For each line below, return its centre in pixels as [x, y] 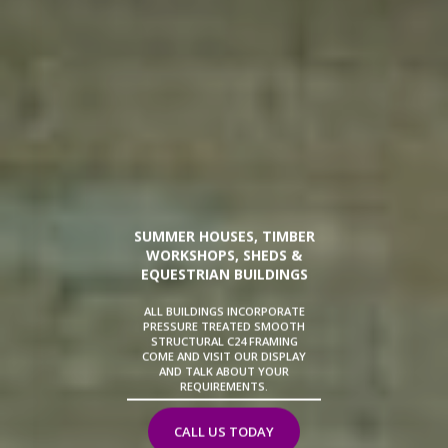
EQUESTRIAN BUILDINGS [224, 274]
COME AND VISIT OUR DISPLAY [224, 356]
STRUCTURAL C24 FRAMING [224, 341]
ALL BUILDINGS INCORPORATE [224, 311]
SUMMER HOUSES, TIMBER [224, 236]
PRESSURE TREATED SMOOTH [224, 326]
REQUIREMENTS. [224, 386]
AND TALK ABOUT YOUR [224, 371]
